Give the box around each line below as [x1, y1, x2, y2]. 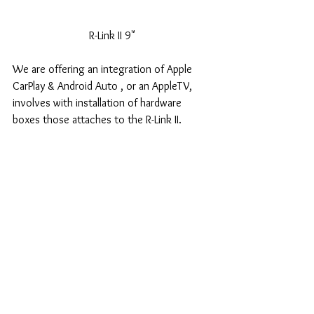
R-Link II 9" [89, 28, 135, 42]
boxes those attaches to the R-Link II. [13, 112, 182, 126]
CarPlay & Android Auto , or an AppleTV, [13, 78, 195, 93]
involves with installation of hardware [13, 95, 184, 109]
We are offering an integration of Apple [13, 62, 195, 76]
